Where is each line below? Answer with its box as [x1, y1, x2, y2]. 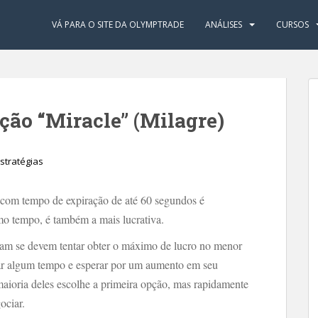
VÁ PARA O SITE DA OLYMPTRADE [52, 18, 184, 31]
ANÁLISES [205, 18, 242, 31]
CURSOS [276, 18, 309, 31]
